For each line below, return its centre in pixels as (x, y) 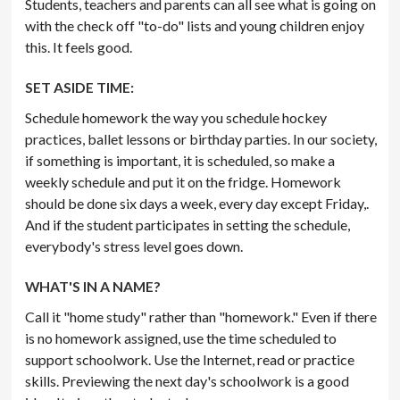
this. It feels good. (79, 46)
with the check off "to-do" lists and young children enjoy (195, 25)
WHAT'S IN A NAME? (93, 286)
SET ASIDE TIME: (80, 87)
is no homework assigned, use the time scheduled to (181, 337)
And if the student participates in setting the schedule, (188, 224)
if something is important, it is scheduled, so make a (180, 160)
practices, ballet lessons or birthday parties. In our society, (201, 138)
